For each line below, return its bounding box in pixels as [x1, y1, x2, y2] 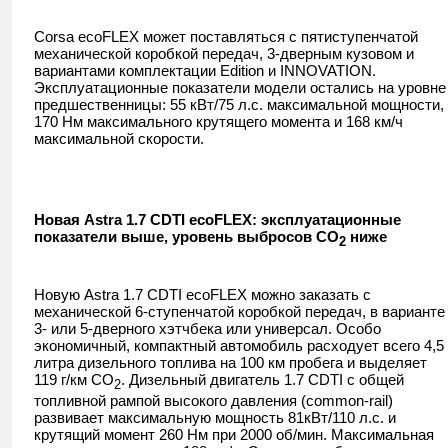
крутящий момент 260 [34, 426, 183, 443]
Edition [220, 62, 264, 79]
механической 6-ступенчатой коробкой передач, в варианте [34, 303, 445, 320]
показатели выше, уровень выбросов [34, 228, 316, 245]
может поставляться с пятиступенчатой [139, 28, 418, 45]
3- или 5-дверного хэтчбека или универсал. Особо [34, 320, 381, 337]
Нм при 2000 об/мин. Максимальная [187, 426, 434, 443]
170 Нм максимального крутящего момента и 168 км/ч [34, 113, 403, 130]
